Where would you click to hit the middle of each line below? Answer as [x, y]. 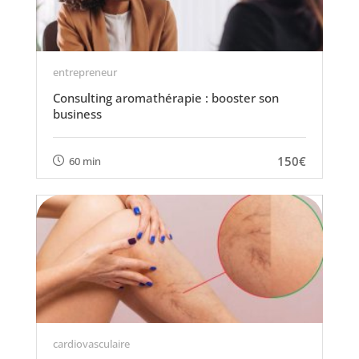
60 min [85, 161]
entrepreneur [85, 72]
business [77, 114]
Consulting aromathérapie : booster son [165, 98]
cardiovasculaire [91, 344]
